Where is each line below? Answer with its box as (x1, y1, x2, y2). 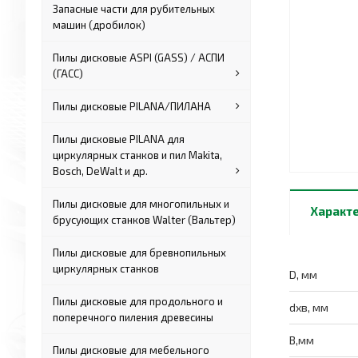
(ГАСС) (53, 67, 84, 80)
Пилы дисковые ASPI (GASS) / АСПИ (53, 51, 225, 64)
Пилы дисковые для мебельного (53, 344, 210, 356)
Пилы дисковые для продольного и (53, 295, 224, 308)
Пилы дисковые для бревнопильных (53, 246, 227, 259)
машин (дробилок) (53, 18, 146, 31)
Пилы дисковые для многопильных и (53, 197, 230, 210)
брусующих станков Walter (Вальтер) (53, 213, 237, 226)
